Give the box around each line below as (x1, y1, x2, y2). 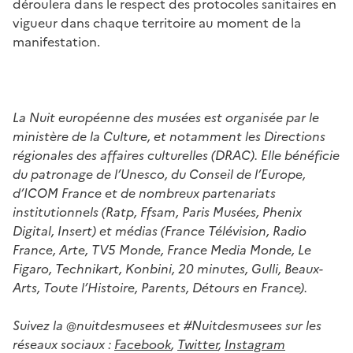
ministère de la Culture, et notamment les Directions (13, 126, 325, 146)
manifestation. (13, 32, 100, 51)
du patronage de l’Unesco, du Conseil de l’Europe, (13, 164, 306, 184)
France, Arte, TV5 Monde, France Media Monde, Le (13, 240, 311, 259)
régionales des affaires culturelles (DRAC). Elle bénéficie (13, 145, 340, 165)
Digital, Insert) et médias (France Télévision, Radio (13, 221, 307, 240)
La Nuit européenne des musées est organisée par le (13, 107, 319, 127)
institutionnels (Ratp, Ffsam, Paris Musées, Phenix (13, 202, 302, 221)
